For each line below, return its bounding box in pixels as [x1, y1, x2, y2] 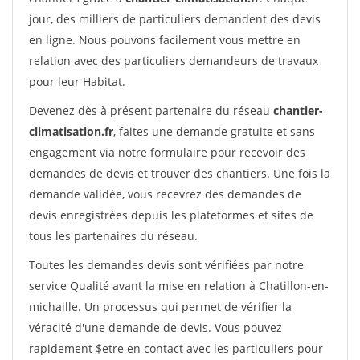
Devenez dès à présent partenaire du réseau [29, 103, 273, 118]
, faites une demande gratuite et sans [113, 124, 315, 139]
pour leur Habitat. [29, 74, 125, 89]
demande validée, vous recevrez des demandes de [29, 186, 301, 202]
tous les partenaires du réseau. [29, 228, 198, 243]
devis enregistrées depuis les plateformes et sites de [29, 207, 313, 223]
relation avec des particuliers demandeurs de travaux [29, 53, 318, 68]
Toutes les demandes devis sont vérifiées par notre [29, 257, 304, 272]
